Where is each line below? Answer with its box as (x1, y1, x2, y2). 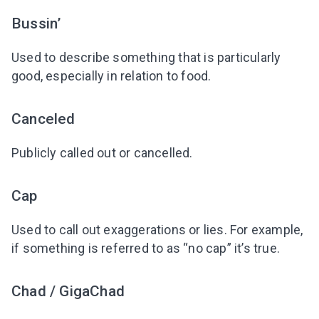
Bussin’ (11, 14, 61, 32)
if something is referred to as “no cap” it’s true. (11, 240, 281, 256)
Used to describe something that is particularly (11, 49, 281, 65)
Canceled (11, 109, 75, 127)
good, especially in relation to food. (11, 68, 211, 83)
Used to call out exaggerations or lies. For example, (11, 221, 303, 237)
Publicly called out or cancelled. (11, 145, 193, 160)
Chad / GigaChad (11, 281, 125, 300)
